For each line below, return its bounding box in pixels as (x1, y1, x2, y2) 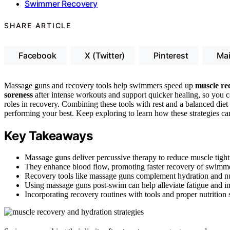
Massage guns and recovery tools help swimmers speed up (4, 81, 195, 90)
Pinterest (154, 50, 188, 61)
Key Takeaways (4, 128, 93, 143)
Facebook (18, 50, 56, 61)
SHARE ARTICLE (4, 21, 71, 30)
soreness (4, 90, 33, 99)
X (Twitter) (85, 50, 125, 61)
